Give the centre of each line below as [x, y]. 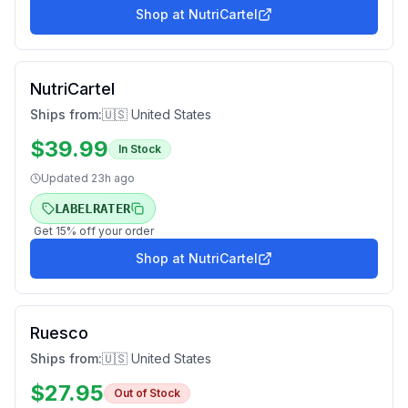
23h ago [113, 178]
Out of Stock [147, 393]
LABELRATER [93, 209]
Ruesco [59, 333]
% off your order [110, 231]
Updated [66, 178]
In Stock [140, 149]
